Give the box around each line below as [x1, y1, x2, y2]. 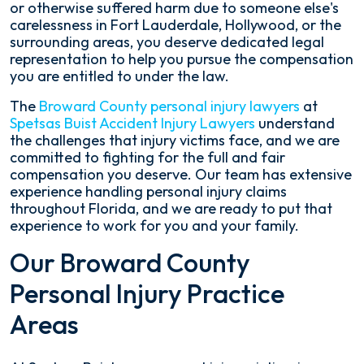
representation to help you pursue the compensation [10, 50, 353, 69]
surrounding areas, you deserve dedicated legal [10, 32, 324, 52]
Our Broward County [10, 246, 250, 279]
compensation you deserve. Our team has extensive [10, 165, 352, 184]
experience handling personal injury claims [10, 182, 287, 201]
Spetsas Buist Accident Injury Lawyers [10, 114, 255, 133]
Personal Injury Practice [10, 277, 284, 310]
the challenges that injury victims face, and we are [10, 131, 340, 150]
